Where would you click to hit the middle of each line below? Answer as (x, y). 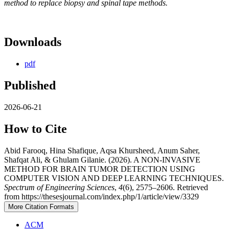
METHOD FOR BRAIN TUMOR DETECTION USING (100, 169)
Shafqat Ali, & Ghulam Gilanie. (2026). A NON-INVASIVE (102, 159)
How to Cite (36, 129)
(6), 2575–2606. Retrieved (165, 187)
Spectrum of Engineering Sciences (59, 187)
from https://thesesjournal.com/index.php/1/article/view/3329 (101, 196)
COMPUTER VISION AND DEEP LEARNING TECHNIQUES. (114, 178)
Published (30, 86)
